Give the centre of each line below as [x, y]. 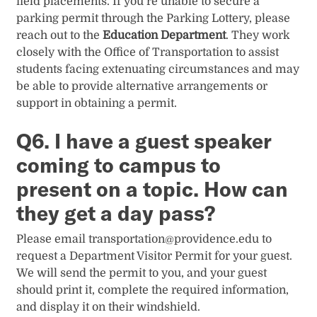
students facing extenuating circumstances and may [158, 70]
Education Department [165, 36]
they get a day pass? [116, 213]
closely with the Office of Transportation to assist [148, 53]
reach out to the [60, 36]
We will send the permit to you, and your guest [142, 273]
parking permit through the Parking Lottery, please [154, 19]
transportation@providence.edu [174, 239]
